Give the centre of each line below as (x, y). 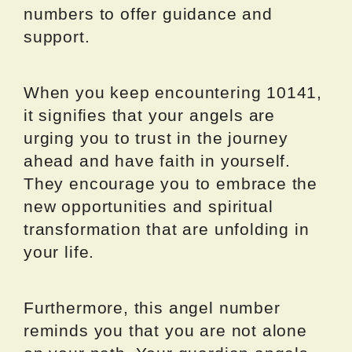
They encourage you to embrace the (171, 184)
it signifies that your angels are (150, 115)
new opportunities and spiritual (148, 207)
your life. (59, 252)
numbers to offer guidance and (148, 14)
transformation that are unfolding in (167, 229)
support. (57, 37)
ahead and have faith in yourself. (158, 161)
